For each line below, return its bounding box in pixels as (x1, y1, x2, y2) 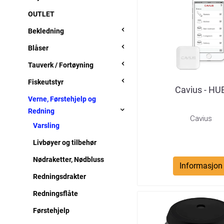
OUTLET (28, 9, 54, 18)
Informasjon (179, 160, 222, 170)
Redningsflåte (33, 189, 78, 197)
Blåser (28, 43, 48, 52)
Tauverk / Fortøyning (28, 60, 93, 69)
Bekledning (28, 26, 64, 35)
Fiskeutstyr (28, 77, 63, 86)
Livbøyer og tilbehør (33, 138, 96, 146)
